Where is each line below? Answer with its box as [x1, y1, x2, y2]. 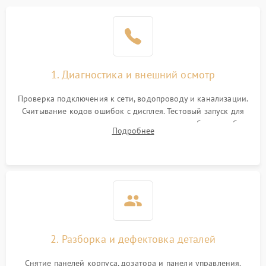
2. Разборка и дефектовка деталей [50, 232, 216, 246]
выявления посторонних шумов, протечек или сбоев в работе [15, 118, 251, 129]
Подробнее [112, 125, 154, 136]
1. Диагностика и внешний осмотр [50, 68, 216, 81]
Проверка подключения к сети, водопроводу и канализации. [17, 93, 249, 104]
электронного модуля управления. [67, 131, 199, 141]
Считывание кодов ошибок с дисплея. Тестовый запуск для [21, 106, 245, 116]
